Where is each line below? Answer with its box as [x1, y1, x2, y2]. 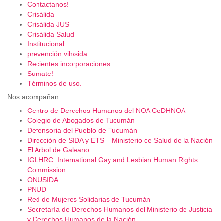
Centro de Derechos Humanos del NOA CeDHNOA [27, 106, 185, 114]
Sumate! [27, 69, 53, 77]
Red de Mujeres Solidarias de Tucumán [27, 195, 150, 203]
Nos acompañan [7, 92, 59, 101]
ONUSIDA [27, 175, 58, 184]
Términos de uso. [27, 79, 82, 87]
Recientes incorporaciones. [27, 59, 112, 68]
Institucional [27, 39, 64, 48]
